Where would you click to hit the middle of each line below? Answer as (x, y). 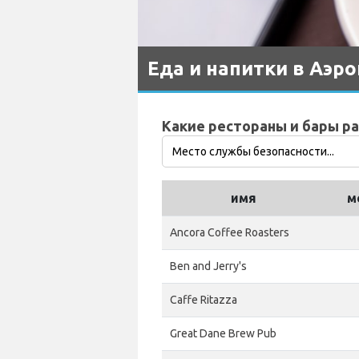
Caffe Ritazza (204, 300)
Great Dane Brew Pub (223, 333)
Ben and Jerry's (208, 266)
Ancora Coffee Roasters (230, 232)
